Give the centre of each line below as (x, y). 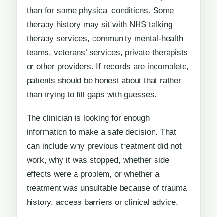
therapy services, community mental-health (105, 38)
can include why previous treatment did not (104, 146)
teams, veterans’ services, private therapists (107, 52)
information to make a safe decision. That (101, 132)
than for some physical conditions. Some (100, 10)
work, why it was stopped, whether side (98, 160)
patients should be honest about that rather (104, 80)
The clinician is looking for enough (88, 118)
